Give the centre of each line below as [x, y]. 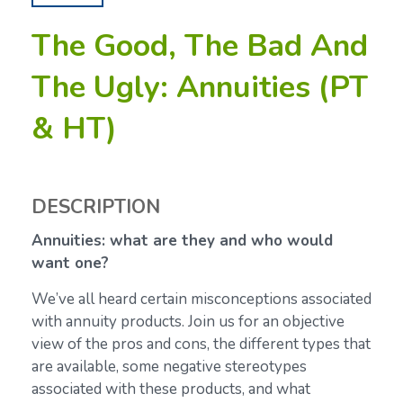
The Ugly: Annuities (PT [200, 87]
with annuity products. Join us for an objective [188, 321]
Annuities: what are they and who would [182, 240]
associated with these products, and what [171, 389]
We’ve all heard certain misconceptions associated [201, 299]
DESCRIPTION [96, 207]
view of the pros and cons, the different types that [201, 344]
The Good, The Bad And [200, 45]
